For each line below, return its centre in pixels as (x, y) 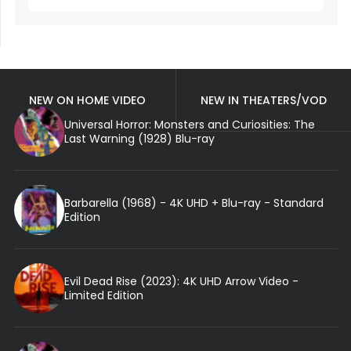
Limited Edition (103, 295)
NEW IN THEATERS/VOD (263, 100)
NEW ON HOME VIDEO (88, 100)
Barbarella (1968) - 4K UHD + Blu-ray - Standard (194, 203)
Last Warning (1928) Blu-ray (139, 138)
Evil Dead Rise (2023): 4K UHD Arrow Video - (181, 281)
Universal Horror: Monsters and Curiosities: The (189, 124)
